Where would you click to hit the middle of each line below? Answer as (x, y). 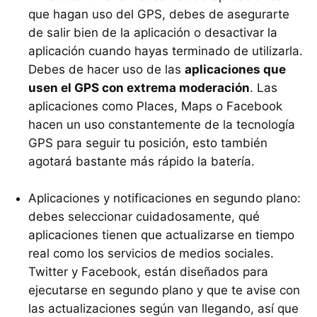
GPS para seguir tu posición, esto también (148, 143)
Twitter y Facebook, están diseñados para (148, 271)
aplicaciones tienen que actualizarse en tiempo (161, 235)
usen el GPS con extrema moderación (139, 87)
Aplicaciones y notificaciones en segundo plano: (165, 198)
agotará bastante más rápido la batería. (142, 161)
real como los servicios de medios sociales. (151, 253)
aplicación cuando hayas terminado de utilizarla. (166, 51)
